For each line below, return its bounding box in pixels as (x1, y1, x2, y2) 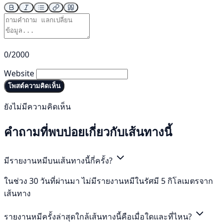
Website (4, 67, 34, 79)
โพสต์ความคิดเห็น (8, 82, 60, 90)
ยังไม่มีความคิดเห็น (4, 101, 71, 112)
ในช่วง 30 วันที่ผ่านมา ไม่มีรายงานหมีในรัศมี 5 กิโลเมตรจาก (4, 175, 213, 187)
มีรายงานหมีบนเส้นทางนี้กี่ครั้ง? (4, 155, 114, 166)
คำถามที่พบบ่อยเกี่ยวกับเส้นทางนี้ (4, 123, 172, 140)
